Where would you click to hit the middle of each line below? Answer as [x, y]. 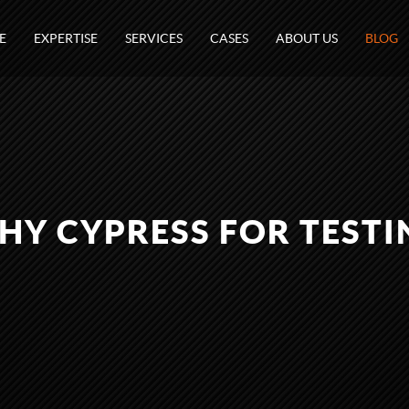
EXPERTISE [66, 38]
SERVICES [154, 38]
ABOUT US [307, 38]
